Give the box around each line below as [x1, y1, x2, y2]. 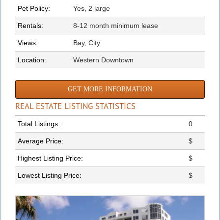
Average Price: [18, 137, 63, 145]
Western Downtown [73, 55, 134, 64]
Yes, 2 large [73, 4, 110, 12]
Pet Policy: [18, 4, 50, 12]
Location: [18, 55, 46, 64]
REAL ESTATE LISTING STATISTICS [15, 100, 136, 111]
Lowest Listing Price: [18, 171, 82, 179]
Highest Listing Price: [18, 154, 83, 162]
